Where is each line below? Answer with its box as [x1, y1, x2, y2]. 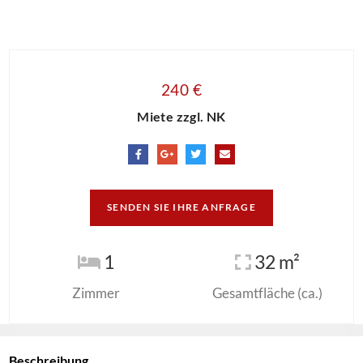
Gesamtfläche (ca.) [212, 284, 322, 301]
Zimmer [71, 284, 120, 301]
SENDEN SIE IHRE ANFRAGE [107, 201, 256, 213]
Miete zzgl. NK [137, 108, 226, 124]
